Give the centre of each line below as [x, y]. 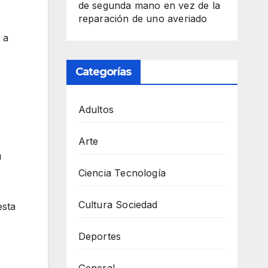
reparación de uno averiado [143, 19]
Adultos [96, 109]
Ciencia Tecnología [122, 173]
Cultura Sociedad [118, 205]
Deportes [100, 236]
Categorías [103, 72]
